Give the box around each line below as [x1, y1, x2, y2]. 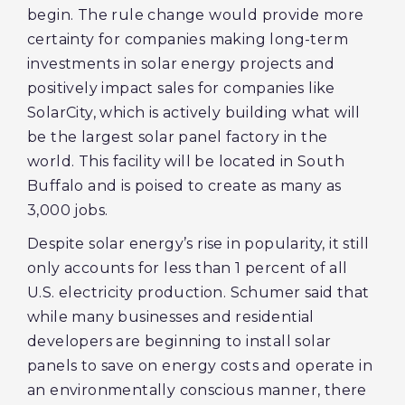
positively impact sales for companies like [27, 80, 335, 97]
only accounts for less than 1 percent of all [27, 259, 348, 277]
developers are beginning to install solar [27, 333, 332, 350]
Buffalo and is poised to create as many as [27, 177, 342, 194]
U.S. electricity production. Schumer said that [27, 284, 370, 301]
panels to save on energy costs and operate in [27, 357, 372, 374]
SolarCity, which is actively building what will [27, 104, 361, 121]
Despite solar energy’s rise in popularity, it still [27, 235, 370, 252]
